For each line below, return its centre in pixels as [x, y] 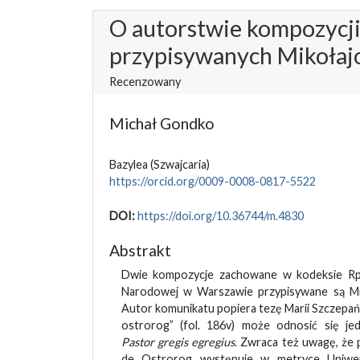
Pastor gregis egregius [178, 342]
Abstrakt [140, 250]
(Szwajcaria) [180, 164]
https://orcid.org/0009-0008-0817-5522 [212, 181]
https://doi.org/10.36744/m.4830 [220, 215]
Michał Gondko [162, 123]
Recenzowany [145, 81]
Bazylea [129, 164]
